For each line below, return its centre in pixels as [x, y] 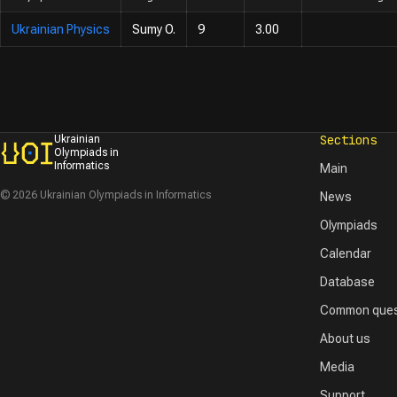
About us [346, 339]
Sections [349, 140]
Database [348, 282]
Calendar [346, 253]
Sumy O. [154, 29]
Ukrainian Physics [61, 29]
